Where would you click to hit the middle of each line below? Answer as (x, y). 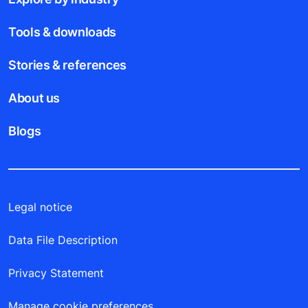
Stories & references (67, 65)
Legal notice (40, 207)
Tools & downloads (62, 32)
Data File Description (63, 240)
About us (34, 98)
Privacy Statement (56, 273)
